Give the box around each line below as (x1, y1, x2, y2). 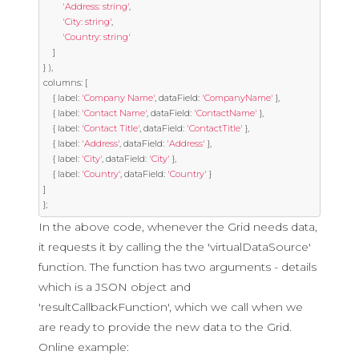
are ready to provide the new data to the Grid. (38, 320, 292, 334)
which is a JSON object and (38, 280, 191, 294)
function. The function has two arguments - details (38, 260, 317, 274)
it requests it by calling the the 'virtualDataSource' (38, 240, 311, 254)
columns (43, 77, 81, 88)
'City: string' (63, 16, 111, 27)
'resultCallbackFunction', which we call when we (38, 300, 303, 314)
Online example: (38, 340, 129, 354)
